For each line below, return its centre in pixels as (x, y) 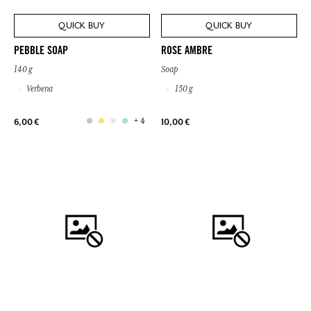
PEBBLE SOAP (41, 52)
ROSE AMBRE (187, 52)
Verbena (40, 89)
